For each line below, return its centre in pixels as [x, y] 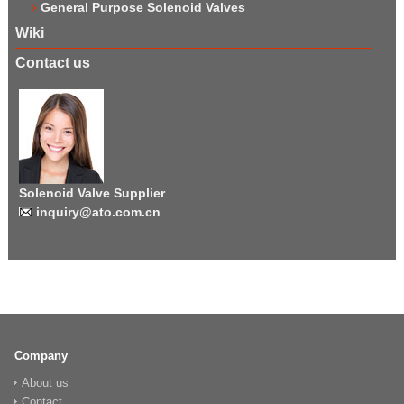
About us [45, 382]
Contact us [53, 62]
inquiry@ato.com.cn [96, 211]
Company [41, 355]
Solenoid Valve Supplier [92, 193]
